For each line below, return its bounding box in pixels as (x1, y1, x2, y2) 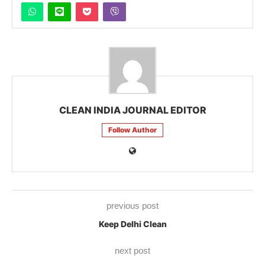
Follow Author (108, 125, 157, 134)
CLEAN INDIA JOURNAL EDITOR (59, 104, 206, 116)
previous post (106, 200, 159, 211)
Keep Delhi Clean (98, 218, 167, 229)
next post (115, 245, 150, 256)
